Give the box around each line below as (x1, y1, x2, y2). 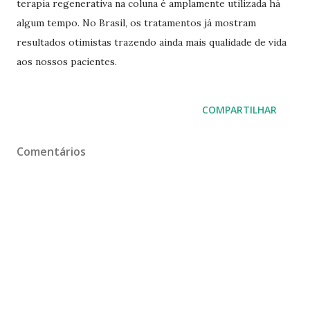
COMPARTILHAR (202, 102, 277, 116)
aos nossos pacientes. (17, 55, 117, 68)
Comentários (17, 143, 86, 159)
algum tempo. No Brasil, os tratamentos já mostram (17, 16, 256, 29)
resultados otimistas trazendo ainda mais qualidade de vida (17, 35, 286, 48)
